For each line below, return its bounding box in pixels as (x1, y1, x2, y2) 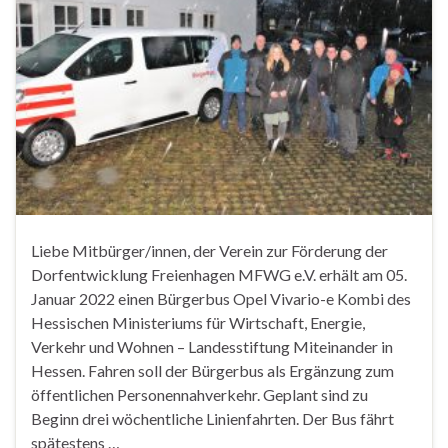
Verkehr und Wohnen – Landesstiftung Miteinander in (31, 336, 393, 356)
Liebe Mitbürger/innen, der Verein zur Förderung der (31, 240, 388, 260)
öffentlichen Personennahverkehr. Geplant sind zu (31, 384, 368, 404)
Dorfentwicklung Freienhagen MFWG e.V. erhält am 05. (31, 264, 407, 284)
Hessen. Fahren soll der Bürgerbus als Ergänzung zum (31, 360, 394, 380)
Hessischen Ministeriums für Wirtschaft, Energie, (31, 312, 365, 332)
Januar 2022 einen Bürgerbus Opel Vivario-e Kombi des (31, 288, 411, 308)
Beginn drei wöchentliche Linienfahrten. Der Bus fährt (31, 408, 394, 428)
